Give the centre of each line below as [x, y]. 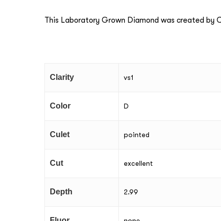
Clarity [62, 77]
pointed [137, 135]
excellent [138, 164]
